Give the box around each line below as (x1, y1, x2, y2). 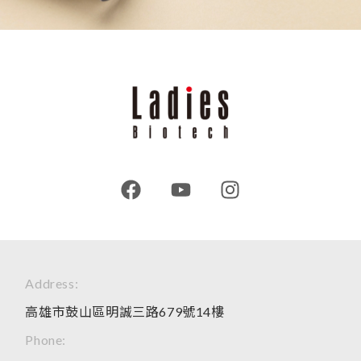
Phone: (25, 331, 66, 347)
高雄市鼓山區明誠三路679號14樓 (25, 303, 225, 319)
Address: (25, 275, 79, 291)
